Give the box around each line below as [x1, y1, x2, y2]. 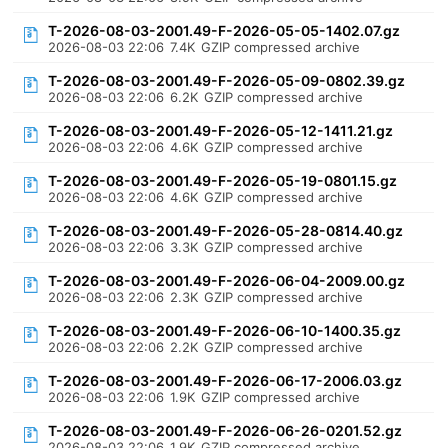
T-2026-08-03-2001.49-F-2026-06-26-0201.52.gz [48, 422, 403, 439]
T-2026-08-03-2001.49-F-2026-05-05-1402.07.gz [48, 22, 401, 39]
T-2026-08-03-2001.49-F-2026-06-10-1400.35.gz [48, 322, 402, 339]
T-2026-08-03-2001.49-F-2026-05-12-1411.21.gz [48, 122, 394, 139]
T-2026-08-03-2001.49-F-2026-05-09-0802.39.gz [48, 72, 406, 89]
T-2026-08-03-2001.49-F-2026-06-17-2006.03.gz [48, 372, 403, 389]
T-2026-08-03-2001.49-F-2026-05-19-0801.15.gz [48, 172, 398, 189]
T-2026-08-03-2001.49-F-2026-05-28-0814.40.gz [48, 222, 404, 239]
